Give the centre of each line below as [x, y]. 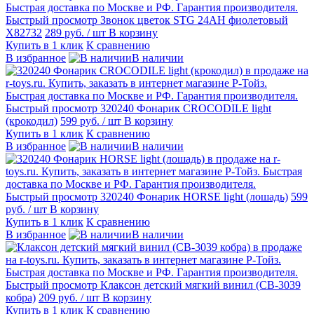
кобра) [21, 297]
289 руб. [66, 32]
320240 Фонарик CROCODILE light [186, 108]
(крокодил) [32, 121]
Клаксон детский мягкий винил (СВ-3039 [200, 285]
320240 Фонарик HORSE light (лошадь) [194, 196]
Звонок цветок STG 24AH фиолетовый [194, 20]
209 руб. [60, 297]
